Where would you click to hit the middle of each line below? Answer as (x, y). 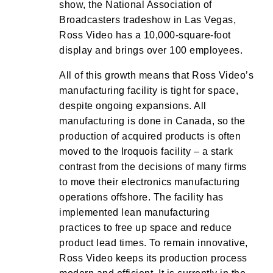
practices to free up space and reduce (146, 228)
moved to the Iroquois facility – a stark (146, 151)
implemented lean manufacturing (134, 212)
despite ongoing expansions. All (133, 106)
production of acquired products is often (150, 136)
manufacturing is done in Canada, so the (152, 121)
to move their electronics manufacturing (150, 182)
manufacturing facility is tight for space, (149, 90)
